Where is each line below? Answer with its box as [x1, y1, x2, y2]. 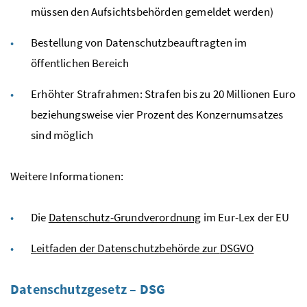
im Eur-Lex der [201, 209, 276, 225]
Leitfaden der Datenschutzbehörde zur [31, 240, 220, 256]
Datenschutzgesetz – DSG [10, 280, 166, 297]
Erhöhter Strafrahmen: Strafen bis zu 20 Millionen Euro [31, 86, 296, 101]
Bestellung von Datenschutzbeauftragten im [31, 34, 247, 50]
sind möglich [31, 127, 94, 143]
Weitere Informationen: [10, 168, 123, 184]
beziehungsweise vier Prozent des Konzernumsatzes [31, 106, 284, 122]
